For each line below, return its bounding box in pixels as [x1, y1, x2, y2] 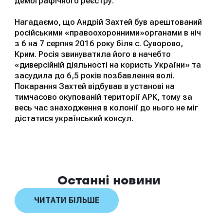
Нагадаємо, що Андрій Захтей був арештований [15, 17, 202, 27]
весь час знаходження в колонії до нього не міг [15, 102, 198, 112]
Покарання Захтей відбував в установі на [15, 81, 175, 91]
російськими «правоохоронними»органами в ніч [15, 27, 201, 37]
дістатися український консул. [15, 113, 133, 123]
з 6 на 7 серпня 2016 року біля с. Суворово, [15, 38, 183, 48]
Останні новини [57, 175, 161, 186]
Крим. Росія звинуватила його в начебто [15, 49, 171, 59]
